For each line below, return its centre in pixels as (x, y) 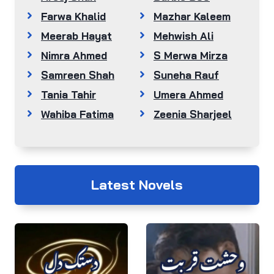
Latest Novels (137, 185)
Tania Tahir (68, 95)
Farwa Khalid (73, 17)
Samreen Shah (78, 75)
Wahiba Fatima (77, 114)
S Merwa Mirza (191, 56)
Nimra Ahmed (74, 56)
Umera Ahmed (188, 95)
